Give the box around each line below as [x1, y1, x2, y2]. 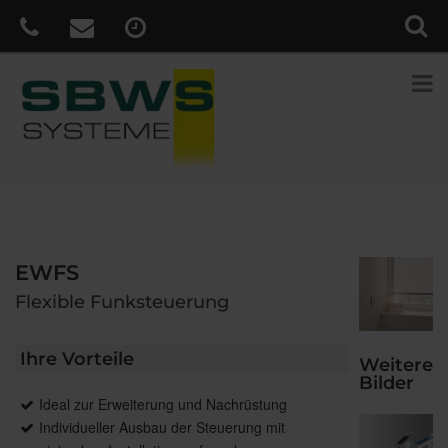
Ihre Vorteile [20, 347, 134, 370]
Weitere [359, 353, 433, 376]
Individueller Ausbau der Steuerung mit [39, 416, 285, 437]
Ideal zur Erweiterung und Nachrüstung [39, 393, 287, 414]
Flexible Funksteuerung [15, 290, 229, 313]
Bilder [359, 371, 414, 394]
